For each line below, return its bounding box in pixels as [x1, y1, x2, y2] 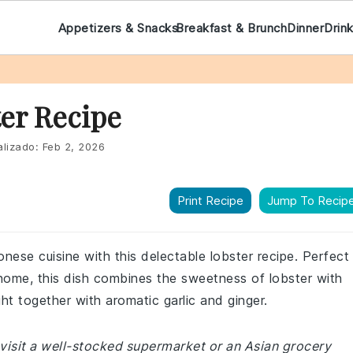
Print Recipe [177, 193, 243, 208]
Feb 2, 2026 [42, 140, 105, 153]
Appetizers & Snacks [58, 20, 178, 35]
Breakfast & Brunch [176, 20, 288, 35]
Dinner [287, 20, 325, 35]
